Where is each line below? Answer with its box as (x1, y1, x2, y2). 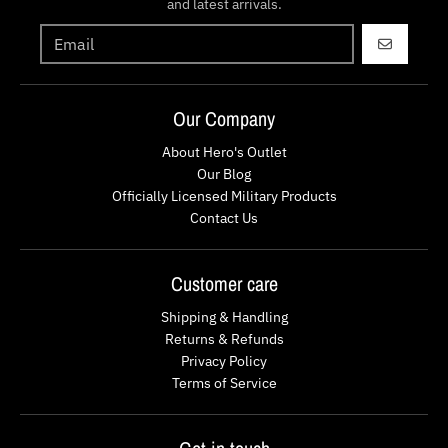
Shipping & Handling (160, 307, 288, 326)
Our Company (173, 104, 275, 132)
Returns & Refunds (164, 329, 284, 348)
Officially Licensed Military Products (111, 186, 337, 205)
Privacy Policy (181, 351, 267, 370)
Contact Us (190, 208, 258, 227)
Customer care (170, 269, 278, 297)
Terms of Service (171, 373, 277, 392)
